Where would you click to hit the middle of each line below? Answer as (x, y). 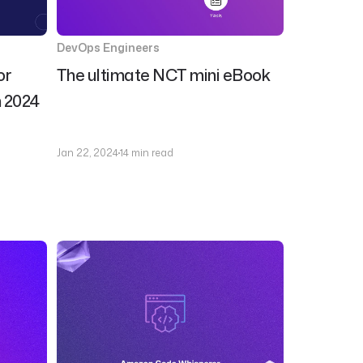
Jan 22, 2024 (87, 153)
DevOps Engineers (108, 47)
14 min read (146, 153)
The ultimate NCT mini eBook (163, 75)
